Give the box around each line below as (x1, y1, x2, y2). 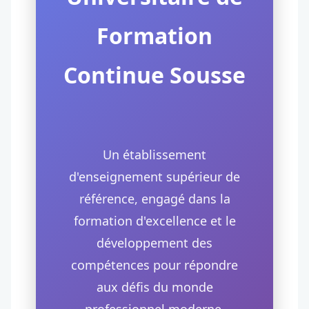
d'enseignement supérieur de (69, 168, 240, 185)
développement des (97, 235, 212, 251)
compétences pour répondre (71, 257, 238, 273)
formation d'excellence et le (73, 212, 236, 229)
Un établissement (103, 146, 206, 163)
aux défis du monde (96, 279, 213, 295)
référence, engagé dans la (79, 190, 230, 207)
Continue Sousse (63, 60, 246, 90)
